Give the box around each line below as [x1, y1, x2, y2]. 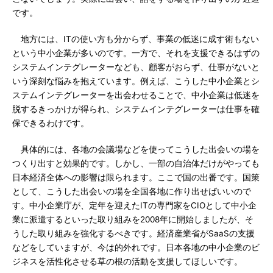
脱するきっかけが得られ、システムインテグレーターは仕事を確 [12, 104, 260, 114]
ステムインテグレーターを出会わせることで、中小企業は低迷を [12, 90, 260, 100]
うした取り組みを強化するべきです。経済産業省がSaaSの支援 [12, 229, 255, 238]
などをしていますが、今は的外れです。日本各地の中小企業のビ [12, 243, 260, 252]
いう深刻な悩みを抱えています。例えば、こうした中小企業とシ [12, 76, 260, 86]
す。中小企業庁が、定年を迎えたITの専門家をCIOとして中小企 [12, 200, 257, 210]
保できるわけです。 [12, 118, 89, 128]
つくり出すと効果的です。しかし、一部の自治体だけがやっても [12, 158, 260, 168]
